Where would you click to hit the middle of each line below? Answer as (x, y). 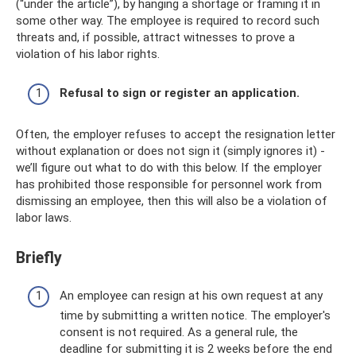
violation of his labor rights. (88, 54)
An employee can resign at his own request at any (191, 296)
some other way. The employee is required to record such (168, 21)
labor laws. (44, 217)
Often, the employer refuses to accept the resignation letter (176, 134)
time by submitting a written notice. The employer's (195, 316)
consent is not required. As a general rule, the (179, 333)
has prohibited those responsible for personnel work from (169, 184)
